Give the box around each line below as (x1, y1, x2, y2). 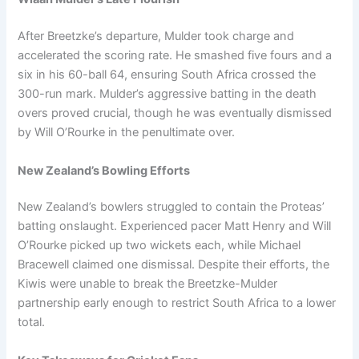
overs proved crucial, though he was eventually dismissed (18, 106, 333, 121)
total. (18, 315, 46, 330)
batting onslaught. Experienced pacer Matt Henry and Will (18, 219, 332, 234)
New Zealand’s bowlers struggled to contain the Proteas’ (18, 200, 325, 215)
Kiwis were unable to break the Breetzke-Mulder (18, 276, 278, 292)
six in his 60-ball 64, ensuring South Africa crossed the (18, 67, 317, 83)
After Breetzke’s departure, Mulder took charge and (18, 29, 295, 44)
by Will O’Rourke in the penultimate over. (18, 125, 236, 140)
